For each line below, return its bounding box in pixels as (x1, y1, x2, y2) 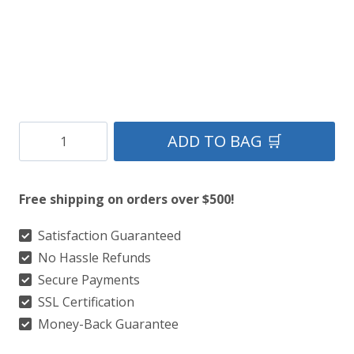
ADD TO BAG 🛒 (167, 130, 282, 153)
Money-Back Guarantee (35, 315, 179, 333)
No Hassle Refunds (35, 249, 151, 267)
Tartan (18, 201, 59, 219)
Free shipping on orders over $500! (19, 190, 235, 209)
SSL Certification (35, 293, 134, 311)
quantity (18, 251, 67, 269)
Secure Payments (35, 271, 140, 289)
